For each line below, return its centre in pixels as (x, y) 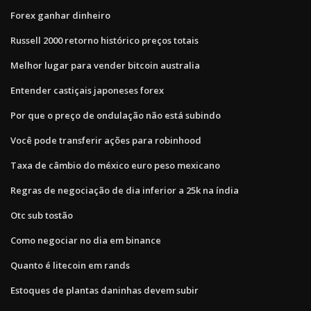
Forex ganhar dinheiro (60, 15)
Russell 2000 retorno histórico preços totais (104, 40)
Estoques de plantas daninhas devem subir (104, 290)
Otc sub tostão (42, 215)
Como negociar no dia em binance (86, 240)
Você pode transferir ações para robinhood (106, 140)
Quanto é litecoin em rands (70, 265)
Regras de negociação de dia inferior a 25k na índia (125, 190)
